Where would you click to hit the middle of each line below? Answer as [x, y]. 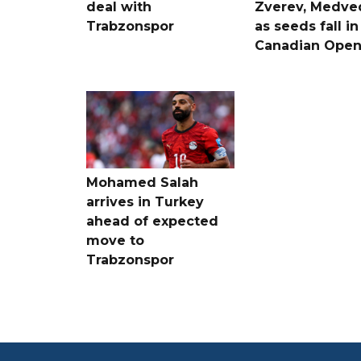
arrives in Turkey [145, 201]
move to [115, 240]
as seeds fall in [306, 26]
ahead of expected [152, 221]
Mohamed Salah [142, 182]
